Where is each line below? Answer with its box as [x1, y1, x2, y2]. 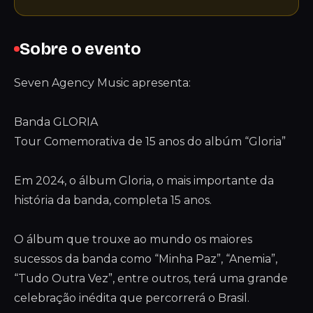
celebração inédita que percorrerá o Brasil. [14, 291, 249, 305]
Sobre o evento [20, 39, 141, 59]
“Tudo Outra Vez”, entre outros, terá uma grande [14, 272, 288, 285]
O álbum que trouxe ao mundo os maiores [14, 233, 252, 246]
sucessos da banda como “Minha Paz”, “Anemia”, [14, 252, 277, 265]
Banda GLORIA [14, 115, 98, 129]
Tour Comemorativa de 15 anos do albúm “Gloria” [14, 135, 286, 148]
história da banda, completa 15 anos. [14, 194, 212, 207]
